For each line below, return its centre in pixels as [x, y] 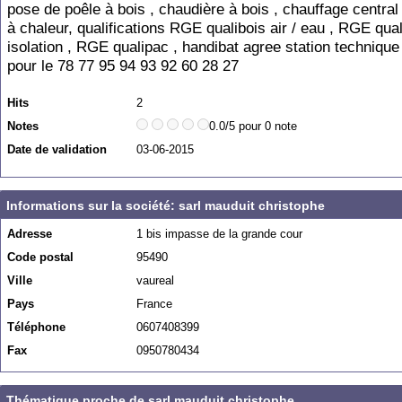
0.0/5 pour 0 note [253, 126]
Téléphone [36, 327]
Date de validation [57, 149]
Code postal [40, 257]
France [154, 304]
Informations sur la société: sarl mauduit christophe [166, 205]
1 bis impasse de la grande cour [219, 234]
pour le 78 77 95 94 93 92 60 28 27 [123, 66]
